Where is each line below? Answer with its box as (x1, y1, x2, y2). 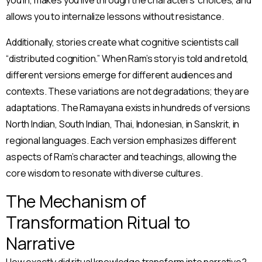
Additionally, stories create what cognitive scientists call (6, 35, 239, 49)
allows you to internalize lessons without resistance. (6, 9, 224, 23)
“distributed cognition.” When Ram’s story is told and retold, (6, 51, 249, 65)
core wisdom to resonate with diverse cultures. (6, 166, 203, 180)
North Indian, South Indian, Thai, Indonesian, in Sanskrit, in (6, 117, 240, 130)
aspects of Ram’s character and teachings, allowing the (6, 150, 237, 163)
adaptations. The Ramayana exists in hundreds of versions (6, 101, 251, 114)
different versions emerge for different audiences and (6, 68, 232, 81)
